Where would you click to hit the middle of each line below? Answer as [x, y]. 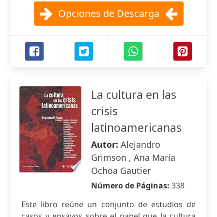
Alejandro [140, 144]
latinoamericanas [136, 127]
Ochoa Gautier [121, 170]
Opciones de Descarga [108, 13]
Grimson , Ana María [133, 157]
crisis [104, 111]
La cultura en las [134, 94]
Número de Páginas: [131, 186]
